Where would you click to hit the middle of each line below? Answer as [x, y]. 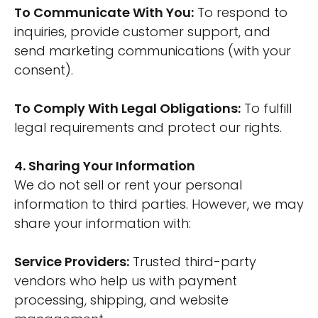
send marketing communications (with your [153, 51]
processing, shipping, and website [121, 300]
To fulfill [266, 108]
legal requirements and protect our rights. [148, 127]
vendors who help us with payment [126, 281]
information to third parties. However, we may [159, 204]
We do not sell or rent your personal [128, 185]
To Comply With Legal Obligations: [127, 108]
